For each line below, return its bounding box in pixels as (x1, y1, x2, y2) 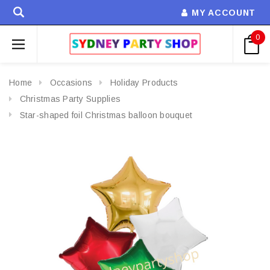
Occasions (49, 78, 93, 87)
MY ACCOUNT (192, 8, 256, 17)
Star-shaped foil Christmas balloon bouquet (19, 110, 193, 120)
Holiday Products (110, 78, 178, 87)
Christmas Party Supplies (19, 93, 121, 104)
